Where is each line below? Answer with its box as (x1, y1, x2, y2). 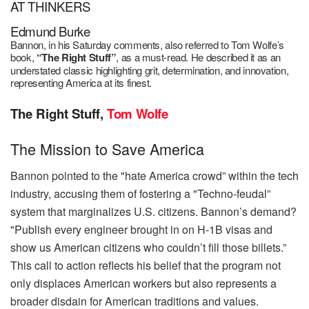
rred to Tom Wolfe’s (201, 37, 284, 52)
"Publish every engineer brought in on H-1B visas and (10, 221, 272, 237)
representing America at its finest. (10, 74, 152, 90)
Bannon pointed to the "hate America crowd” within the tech (10, 167, 299, 183)
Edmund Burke (10, 21, 90, 40)
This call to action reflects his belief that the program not (10, 257, 281, 273)
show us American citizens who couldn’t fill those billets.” (10, 239, 286, 255)
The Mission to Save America (10, 137, 204, 159)
